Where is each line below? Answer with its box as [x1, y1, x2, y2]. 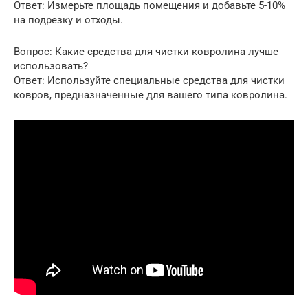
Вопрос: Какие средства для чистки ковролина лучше [14, 45, 278, 58]
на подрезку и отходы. [14, 14, 123, 27]
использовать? [14, 60, 88, 73]
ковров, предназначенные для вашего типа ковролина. [14, 89, 287, 102]
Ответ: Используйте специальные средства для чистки [14, 74, 285, 87]
